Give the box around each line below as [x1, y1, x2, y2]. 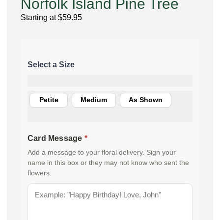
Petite [39, 96, 58, 104]
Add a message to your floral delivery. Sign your [27, 148, 176, 156]
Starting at [21, 13, 58, 22]
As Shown [129, 96, 163, 104]
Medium [81, 96, 107, 104]
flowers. [27, 169, 52, 177]
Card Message [27, 134, 84, 142]
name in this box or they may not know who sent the [27, 159, 189, 166]
